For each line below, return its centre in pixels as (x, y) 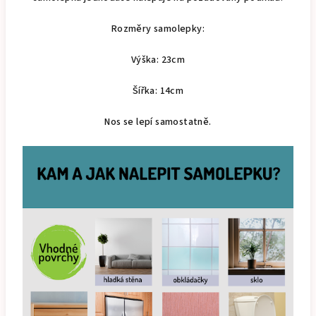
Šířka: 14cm (158, 91)
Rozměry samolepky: (158, 29)
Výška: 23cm (158, 60)
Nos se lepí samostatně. (158, 122)
